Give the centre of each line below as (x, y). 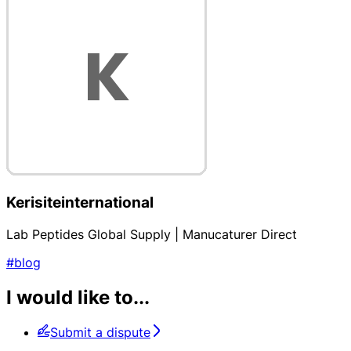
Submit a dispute (100, 332)
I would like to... (78, 297)
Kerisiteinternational (80, 203)
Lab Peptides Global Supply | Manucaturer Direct (152, 234)
